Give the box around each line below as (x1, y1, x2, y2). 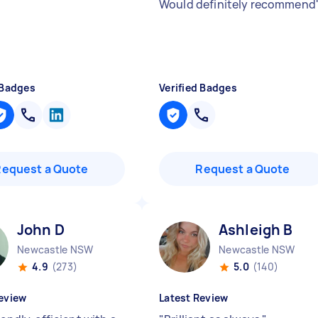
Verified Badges (159, 81, 237, 94)
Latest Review (159, 291, 229, 305)
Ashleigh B (219, 220, 293, 239)
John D (17, 220, 65, 239)
